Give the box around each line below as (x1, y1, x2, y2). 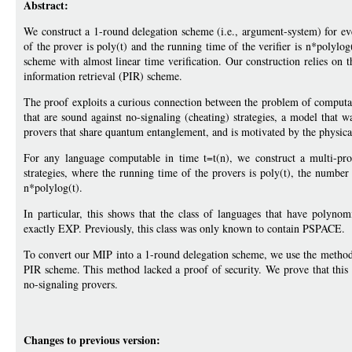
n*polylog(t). (24, 180, 82, 195)
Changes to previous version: (24, 332, 160, 348)
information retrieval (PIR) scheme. (24, 68, 182, 83)
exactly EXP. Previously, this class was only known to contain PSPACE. (24, 221, 345, 236)
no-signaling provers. (24, 277, 118, 291)
